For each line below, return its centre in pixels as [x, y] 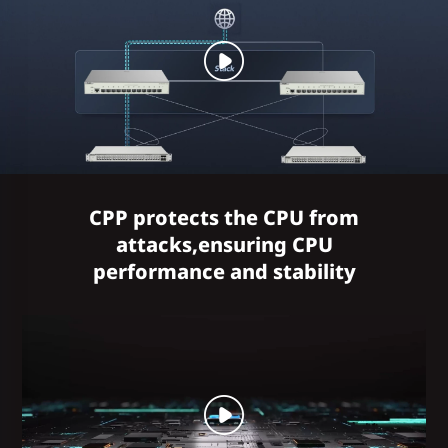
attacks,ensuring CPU [224, 244]
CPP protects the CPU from [224, 217]
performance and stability [224, 271]
